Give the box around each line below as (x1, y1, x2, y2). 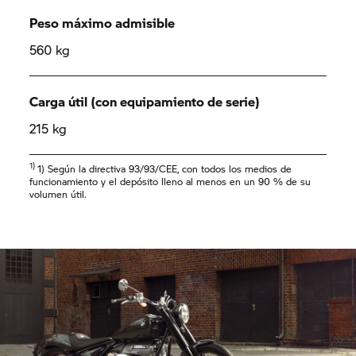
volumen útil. (29, 188, 87, 201)
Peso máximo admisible (29, 14, 176, 32)
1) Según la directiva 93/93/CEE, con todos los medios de (37, 162, 292, 176)
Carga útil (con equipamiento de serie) (29, 92, 261, 110)
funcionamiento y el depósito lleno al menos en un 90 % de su (29, 175, 311, 188)
